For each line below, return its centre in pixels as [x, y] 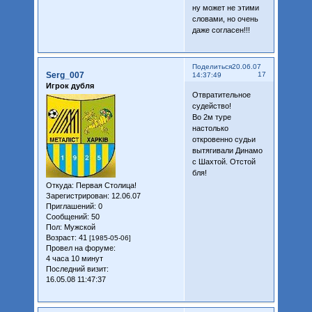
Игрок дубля [70, 85]
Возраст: [61, 238]
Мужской [78, 227]
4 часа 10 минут [74, 259]
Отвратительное [221, 95]
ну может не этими [225, 7]
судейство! [211, 106]
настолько [210, 128]
